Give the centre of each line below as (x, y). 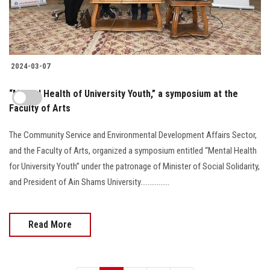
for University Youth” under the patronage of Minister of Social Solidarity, (134, 167)
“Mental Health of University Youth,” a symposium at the (124, 94)
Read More (50, 225)
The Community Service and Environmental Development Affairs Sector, (133, 135)
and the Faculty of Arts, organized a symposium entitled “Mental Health (133, 151)
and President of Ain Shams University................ (89, 182)
